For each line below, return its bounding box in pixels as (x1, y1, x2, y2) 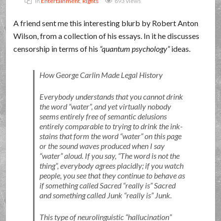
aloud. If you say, (62, 151, 118, 160)
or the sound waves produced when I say (39, 141, 165, 150)
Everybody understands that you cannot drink (39, 92, 183, 101)
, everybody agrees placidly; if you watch (57, 161, 184, 170)
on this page (143, 131, 182, 141)
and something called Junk (39, 190, 124, 200)
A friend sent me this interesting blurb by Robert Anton (13, 18, 199, 28)
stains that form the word (39, 131, 120, 141)
